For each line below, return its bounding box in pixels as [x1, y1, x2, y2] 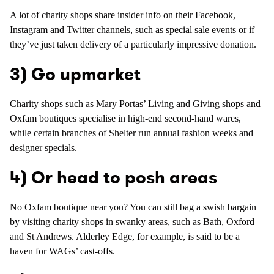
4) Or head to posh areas [10, 166, 217, 190]
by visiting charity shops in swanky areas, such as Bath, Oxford [10, 217, 254, 227]
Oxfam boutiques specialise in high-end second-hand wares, [10, 113, 241, 124]
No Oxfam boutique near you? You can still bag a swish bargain [10, 202, 256, 212]
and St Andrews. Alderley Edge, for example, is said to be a [10, 231, 240, 242]
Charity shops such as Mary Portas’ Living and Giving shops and [10, 98, 261, 109]
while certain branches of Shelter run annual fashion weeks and [10, 128, 253, 138]
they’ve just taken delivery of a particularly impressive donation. [10, 39, 256, 50]
